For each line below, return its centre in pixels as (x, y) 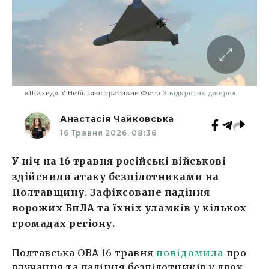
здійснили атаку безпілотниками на (116, 176)
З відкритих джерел (199, 93)
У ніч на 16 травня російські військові (119, 161)
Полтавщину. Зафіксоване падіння (111, 192)
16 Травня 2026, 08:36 (108, 133)
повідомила (190, 252)
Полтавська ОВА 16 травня (84, 252)
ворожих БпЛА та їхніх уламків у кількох (129, 207)
